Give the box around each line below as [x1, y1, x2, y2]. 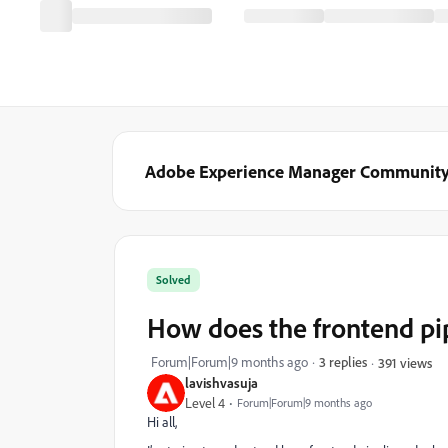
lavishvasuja [185, 374, 258, 391]
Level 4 [185, 394, 225, 412]
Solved [156, 272, 191, 287]
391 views [378, 353, 432, 371]
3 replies [319, 353, 367, 370]
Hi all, [147, 413, 177, 431]
